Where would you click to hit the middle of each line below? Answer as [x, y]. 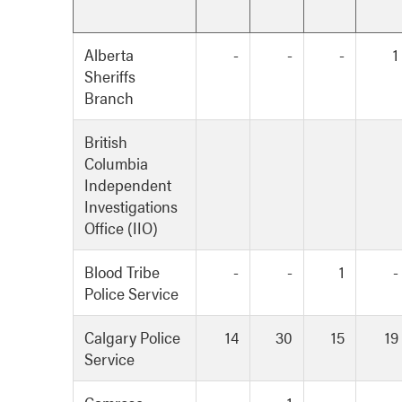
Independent [128, 185]
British [106, 142]
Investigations [131, 206]
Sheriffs [110, 76]
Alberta [109, 55]
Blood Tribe [122, 272]
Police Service [131, 293]
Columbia [116, 163]
